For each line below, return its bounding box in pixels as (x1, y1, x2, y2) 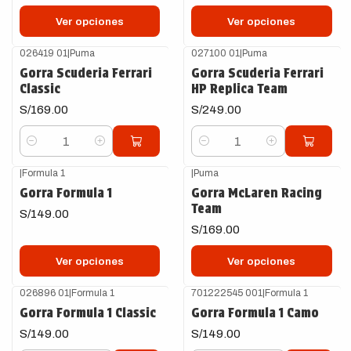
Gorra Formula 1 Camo (191, 305, 319, 320)
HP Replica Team (191, 81, 288, 96)
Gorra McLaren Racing (191, 185, 322, 201)
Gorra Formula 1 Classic (19, 305, 156, 320)
